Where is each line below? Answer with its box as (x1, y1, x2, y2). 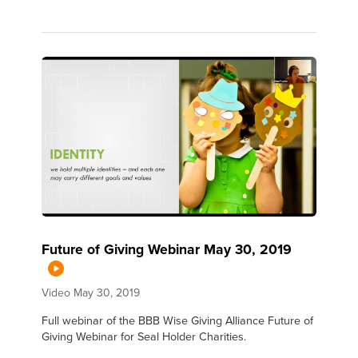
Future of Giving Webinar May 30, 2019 (42, 238, 292, 259)
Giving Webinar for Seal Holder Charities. (42, 327, 247, 344)
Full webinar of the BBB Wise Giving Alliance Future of (42, 311, 314, 328)
